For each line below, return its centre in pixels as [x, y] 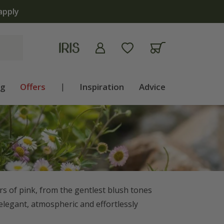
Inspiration [102, 87]
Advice [152, 87]
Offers [33, 87]
